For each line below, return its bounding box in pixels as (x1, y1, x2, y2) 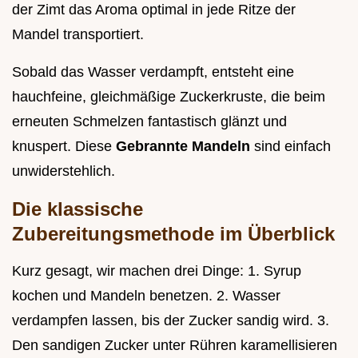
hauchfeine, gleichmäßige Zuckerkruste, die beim (12, 89, 325, 105)
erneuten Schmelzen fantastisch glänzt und (12, 113, 287, 130)
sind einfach (254, 138, 331, 155)
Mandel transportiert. (12, 26, 144, 43)
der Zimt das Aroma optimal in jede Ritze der (12, 2, 296, 18)
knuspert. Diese (12, 138, 116, 155)
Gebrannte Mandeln (116, 138, 254, 155)
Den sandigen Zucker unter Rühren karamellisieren (12, 337, 337, 354)
